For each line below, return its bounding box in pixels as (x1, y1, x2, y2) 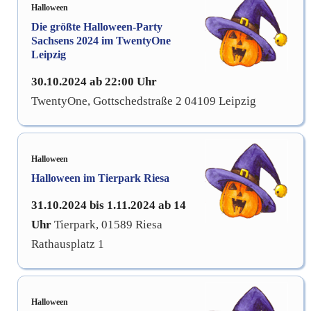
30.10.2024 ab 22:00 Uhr (31, 74, 157, 88)
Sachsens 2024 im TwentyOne (31, 34, 171, 47)
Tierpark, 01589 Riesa (54, 217, 162, 231)
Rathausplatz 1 (31, 237, 104, 251)
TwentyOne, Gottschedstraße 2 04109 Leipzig (31, 94, 256, 108)
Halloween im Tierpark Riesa (31, 171, 169, 184)
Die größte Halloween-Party (31, 20, 162, 33)
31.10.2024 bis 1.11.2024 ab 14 (31, 198, 186, 212)
